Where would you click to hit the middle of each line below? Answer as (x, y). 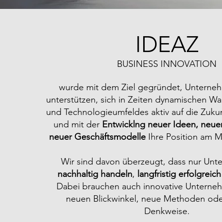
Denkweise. (167, 211)
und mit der (78, 124)
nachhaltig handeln (95, 174)
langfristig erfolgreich (179, 174)
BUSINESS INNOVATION (167, 64)
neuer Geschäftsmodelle (97, 137)
